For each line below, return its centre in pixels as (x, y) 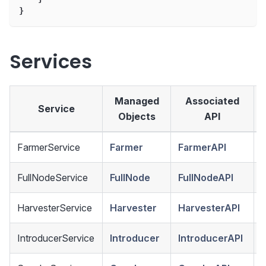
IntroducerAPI (210, 238)
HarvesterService (55, 208)
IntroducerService (56, 238)
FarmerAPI (202, 147)
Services (51, 61)
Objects (137, 116)
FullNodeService (53, 177)
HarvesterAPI (209, 208)
